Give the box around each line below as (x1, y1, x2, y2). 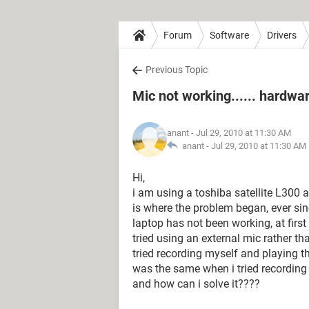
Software (210, 29, 249, 41)
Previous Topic (146, 64, 208, 75)
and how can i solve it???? (132, 277, 260, 290)
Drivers (267, 29, 297, 41)
